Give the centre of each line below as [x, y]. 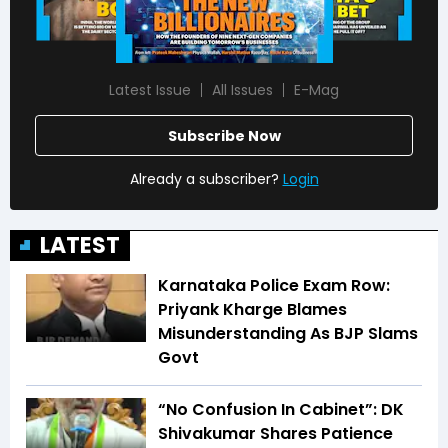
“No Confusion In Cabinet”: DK [281, 410]
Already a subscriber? [204, 179]
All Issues [242, 90]
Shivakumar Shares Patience [275, 434]
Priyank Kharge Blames [252, 310]
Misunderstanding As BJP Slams [288, 334]
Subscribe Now [224, 136]
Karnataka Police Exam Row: [274, 286]
